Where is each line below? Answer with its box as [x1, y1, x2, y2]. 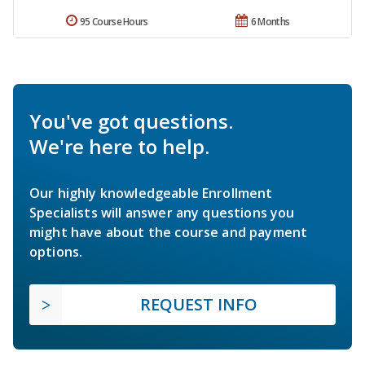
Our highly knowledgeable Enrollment [29, 184, 273, 203]
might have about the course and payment [29, 223, 308, 242]
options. [29, 243, 83, 262]
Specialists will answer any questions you [29, 204, 295, 222]
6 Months [250, 15, 290, 29]
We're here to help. [29, 133, 209, 161]
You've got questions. [29, 108, 233, 135]
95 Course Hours [80, 15, 148, 29]
